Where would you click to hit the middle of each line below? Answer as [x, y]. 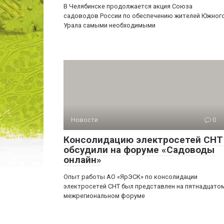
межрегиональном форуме [104, 196]
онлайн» [82, 160]
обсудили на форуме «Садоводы [139, 150]
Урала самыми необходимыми [109, 25]
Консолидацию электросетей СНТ [143, 140]
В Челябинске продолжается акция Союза [128, 6]
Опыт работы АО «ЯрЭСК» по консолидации [130, 177]
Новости [84, 120]
